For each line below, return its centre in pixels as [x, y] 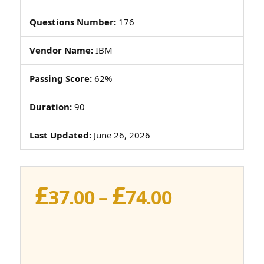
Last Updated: [60, 135]
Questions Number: [73, 22]
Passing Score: [61, 78]
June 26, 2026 [121, 135]
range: [200, 212]
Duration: [51, 107]
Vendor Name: [61, 50]
